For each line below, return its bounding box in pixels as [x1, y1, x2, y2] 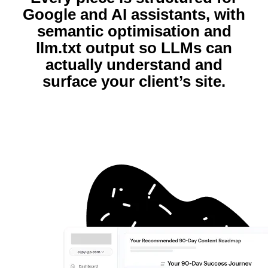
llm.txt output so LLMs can [36, 39, 232, 57]
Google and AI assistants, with [23, 5, 245, 24]
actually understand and [45, 56, 223, 74]
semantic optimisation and [36, 22, 232, 41]
